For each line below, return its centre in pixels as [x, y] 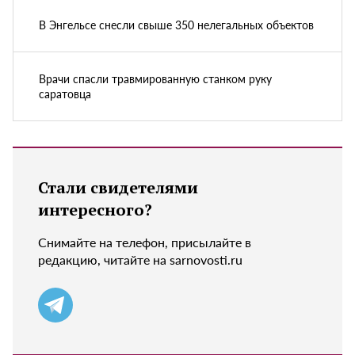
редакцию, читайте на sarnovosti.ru [140, 259]
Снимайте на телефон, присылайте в [145, 242]
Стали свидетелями [118, 187]
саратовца [65, 93]
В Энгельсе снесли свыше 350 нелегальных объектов [176, 24]
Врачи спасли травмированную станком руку [155, 78]
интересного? [95, 209]
